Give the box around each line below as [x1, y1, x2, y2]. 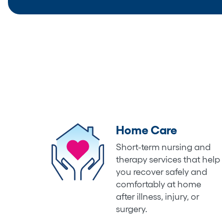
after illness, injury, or [115, 191, 199, 202]
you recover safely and [115, 166, 207, 177]
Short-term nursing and [115, 142, 211, 152]
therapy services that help [115, 154, 220, 165]
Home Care [115, 123, 177, 137]
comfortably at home [115, 179, 201, 189]
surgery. [115, 204, 147, 214]
